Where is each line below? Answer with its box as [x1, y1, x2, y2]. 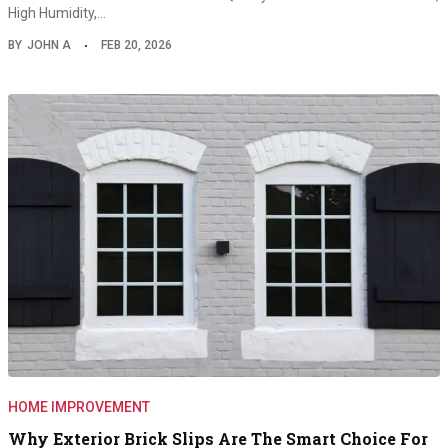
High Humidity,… [8, 4, 106, 21]
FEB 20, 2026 [101, 37, 172, 52]
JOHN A [27, 37, 71, 52]
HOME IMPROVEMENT [8, 398, 150, 415]
